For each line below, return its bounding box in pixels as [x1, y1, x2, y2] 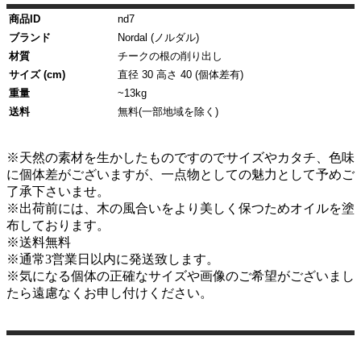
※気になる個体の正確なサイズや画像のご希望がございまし [6, 269, 355, 284]
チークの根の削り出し [118, 51, 222, 63]
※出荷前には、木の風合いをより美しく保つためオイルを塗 [6, 201, 355, 216]
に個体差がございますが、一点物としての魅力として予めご [6, 168, 355, 182]
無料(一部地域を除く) [118, 106, 218, 118]
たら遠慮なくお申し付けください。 [6, 286, 213, 301]
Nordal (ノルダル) [118, 32, 199, 44]
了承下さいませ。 [6, 185, 110, 199]
